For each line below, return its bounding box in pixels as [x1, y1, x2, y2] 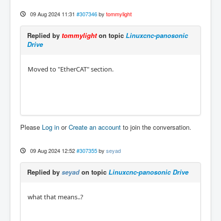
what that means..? [28, 192, 83, 202]
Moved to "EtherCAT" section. [28, 65, 113, 74]
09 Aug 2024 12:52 [30, 147, 75, 155]
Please [20, 122, 42, 132]
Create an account [69, 122, 121, 132]
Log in [42, 122, 59, 132]
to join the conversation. [121, 122, 191, 132]
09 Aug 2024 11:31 [30, 10, 75, 18]
